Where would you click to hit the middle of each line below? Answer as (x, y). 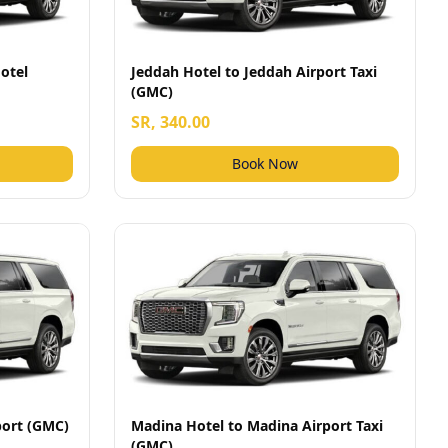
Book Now (265, 163)
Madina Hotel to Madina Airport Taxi (257, 425)
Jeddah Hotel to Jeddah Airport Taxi (254, 71)
